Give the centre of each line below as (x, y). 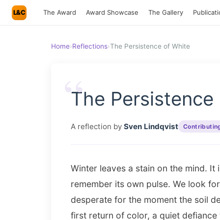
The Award (60, 12)
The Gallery (166, 12)
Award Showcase (112, 12)
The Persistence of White (150, 46)
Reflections (90, 46)
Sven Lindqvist (151, 126)
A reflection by (97, 126)
